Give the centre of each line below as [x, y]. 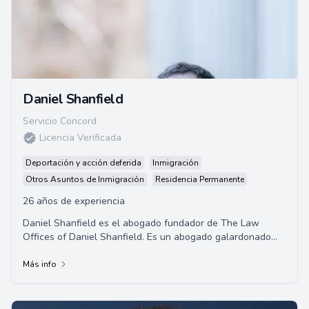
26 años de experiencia [74, 201]
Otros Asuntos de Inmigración [85, 179]
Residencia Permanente [200, 179]
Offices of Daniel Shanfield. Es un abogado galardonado [147, 237]
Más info [40, 264]
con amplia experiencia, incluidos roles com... [121, 251]
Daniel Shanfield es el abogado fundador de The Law [141, 223]
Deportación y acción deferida [83, 163]
